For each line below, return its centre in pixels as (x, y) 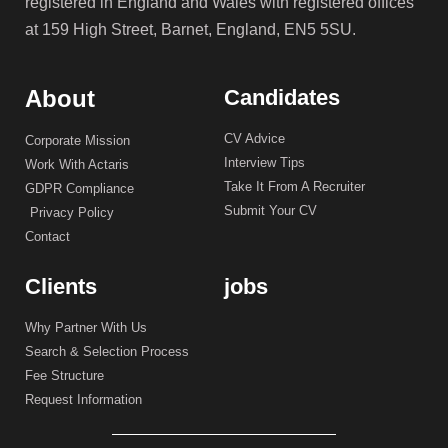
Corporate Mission (77, 141)
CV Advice (254, 139)
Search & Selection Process (107, 352)
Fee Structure (64, 376)
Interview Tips (264, 163)
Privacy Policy (72, 213)
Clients (61, 287)
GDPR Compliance (79, 189)
